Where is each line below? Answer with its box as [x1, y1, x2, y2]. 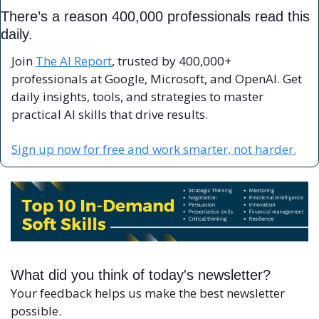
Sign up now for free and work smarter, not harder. [11, 140, 296, 157]
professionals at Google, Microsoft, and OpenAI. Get [11, 70, 302, 87]
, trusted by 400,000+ [112, 52, 231, 69]
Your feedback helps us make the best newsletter [11, 284, 285, 301]
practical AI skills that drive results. [11, 105, 208, 122]
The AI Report [36, 52, 112, 69]
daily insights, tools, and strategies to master [11, 88, 263, 105]
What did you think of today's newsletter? [11, 266, 271, 283]
